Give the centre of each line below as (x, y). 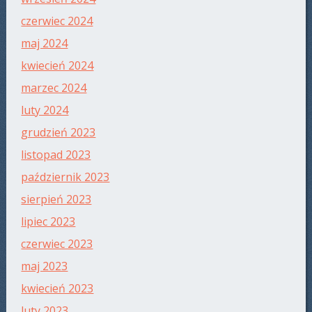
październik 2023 (65, 177)
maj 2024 (45, 44)
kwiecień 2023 (57, 289)
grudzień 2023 (58, 133)
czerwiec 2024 (57, 21)
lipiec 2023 (48, 222)
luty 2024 (45, 110)
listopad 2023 (56, 155)
